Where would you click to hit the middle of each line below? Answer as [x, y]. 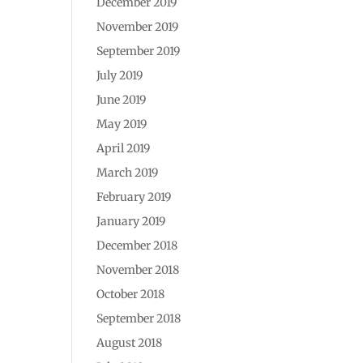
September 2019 [139, 51]
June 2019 [122, 100]
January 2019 [131, 221]
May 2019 [122, 124]
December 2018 [137, 246]
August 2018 [130, 343]
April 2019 [124, 148]
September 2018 [139, 318]
